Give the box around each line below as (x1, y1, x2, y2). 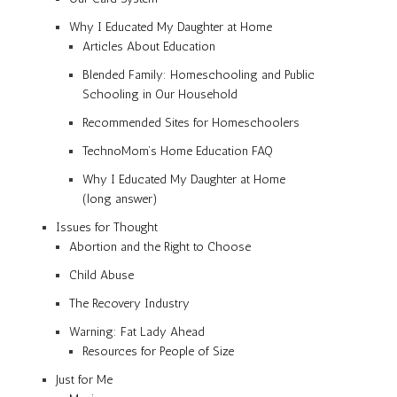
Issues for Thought (56, 219, 158, 235)
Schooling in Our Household (82, 86, 237, 102)
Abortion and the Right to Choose (69, 238, 251, 254)
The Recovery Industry (69, 295, 190, 311)
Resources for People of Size (82, 343, 234, 359)
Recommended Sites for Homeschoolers (82, 114, 300, 130)
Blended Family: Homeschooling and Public (82, 66, 315, 82)
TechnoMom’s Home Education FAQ (82, 143, 273, 159)
